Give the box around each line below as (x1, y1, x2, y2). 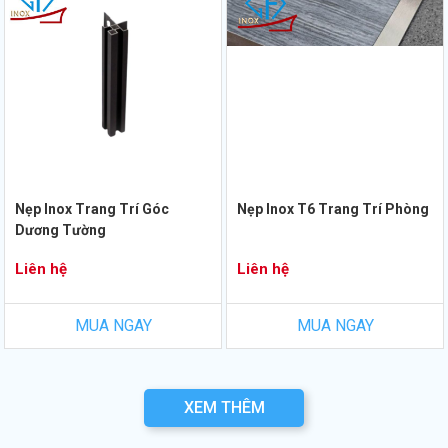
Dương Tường (15, 221, 106, 238)
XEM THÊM (183, 397, 265, 417)
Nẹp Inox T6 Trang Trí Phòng (237, 200, 429, 217)
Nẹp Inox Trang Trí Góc (15, 200, 169, 217)
